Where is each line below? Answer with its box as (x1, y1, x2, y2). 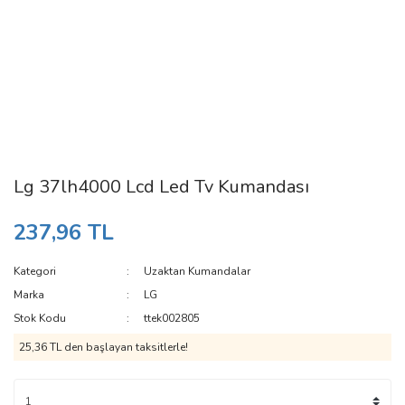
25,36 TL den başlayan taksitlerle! (19, 340, 188, 354)
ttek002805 (144, 311, 201, 325)
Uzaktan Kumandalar (144, 264, 251, 278)
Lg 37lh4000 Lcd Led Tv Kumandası (14, 174, 309, 199)
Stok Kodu (14, 311, 66, 325)
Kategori (14, 264, 56, 278)
